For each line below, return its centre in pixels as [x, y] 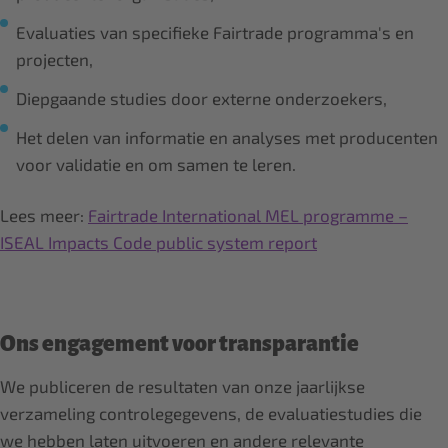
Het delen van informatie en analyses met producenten [227, 137]
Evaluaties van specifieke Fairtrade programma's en [215, 32]
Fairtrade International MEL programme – [248, 215]
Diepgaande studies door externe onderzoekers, [201, 98]
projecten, [54, 59]
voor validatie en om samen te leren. [156, 164]
